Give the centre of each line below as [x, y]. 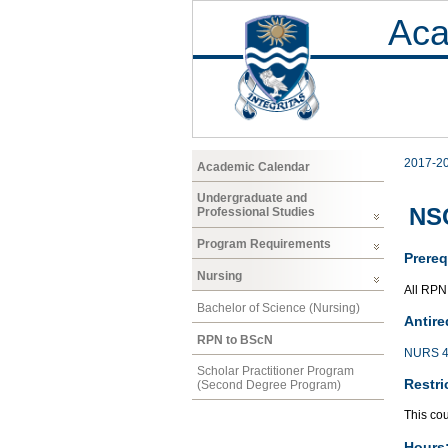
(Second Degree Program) [269, 385]
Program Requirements [264, 244]
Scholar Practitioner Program [275, 371]
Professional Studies [256, 212]
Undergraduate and [252, 198]
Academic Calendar [253, 166]
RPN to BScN [235, 339]
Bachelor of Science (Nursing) [278, 307]
